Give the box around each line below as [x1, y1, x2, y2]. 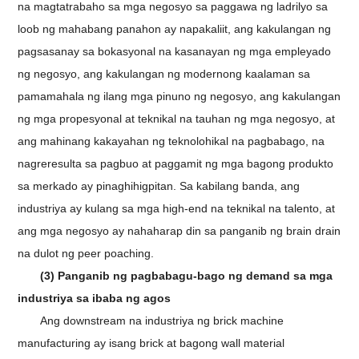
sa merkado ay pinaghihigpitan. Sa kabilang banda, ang [18, 179, 301, 193]
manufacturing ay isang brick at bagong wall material [18, 337, 285, 350]
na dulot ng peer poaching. [18, 247, 155, 260]
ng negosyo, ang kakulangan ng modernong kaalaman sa [18, 67, 311, 81]
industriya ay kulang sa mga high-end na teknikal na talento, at [18, 202, 336, 216]
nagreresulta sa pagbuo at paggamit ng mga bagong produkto [18, 157, 334, 171]
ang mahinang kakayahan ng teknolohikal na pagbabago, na [18, 135, 325, 148]
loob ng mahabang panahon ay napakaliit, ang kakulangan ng [18, 22, 332, 36]
